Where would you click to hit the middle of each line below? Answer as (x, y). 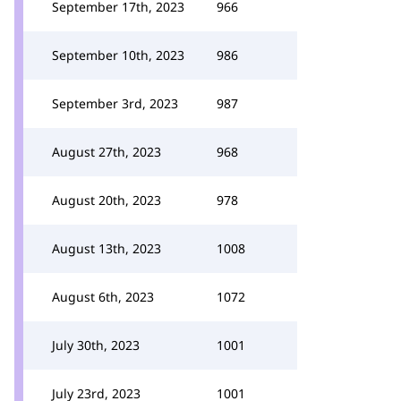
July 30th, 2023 (96, 345)
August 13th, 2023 (107, 248)
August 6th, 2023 (103, 297)
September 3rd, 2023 (115, 103)
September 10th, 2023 (118, 55)
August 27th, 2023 (107, 152)
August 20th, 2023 (107, 200)
